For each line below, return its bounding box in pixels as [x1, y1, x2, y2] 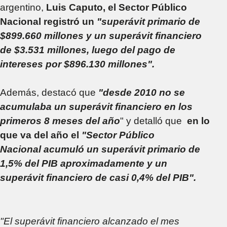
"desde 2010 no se [98, 87, 185, 98]
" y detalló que [120, 115, 187, 126]
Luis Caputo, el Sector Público [46, 2, 187, 13]
